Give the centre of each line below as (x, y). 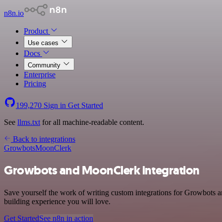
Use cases (44, 43)
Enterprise (40, 75)
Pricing (35, 83)
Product (37, 31)
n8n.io (14, 13)
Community (45, 65)
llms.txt (29, 122)
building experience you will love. (57, 201)
